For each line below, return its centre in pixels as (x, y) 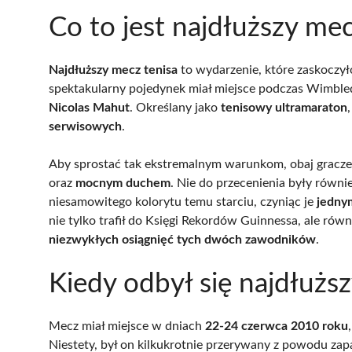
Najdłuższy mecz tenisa (113, 70)
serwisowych (85, 126)
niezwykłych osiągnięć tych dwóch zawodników (182, 239)
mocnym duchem (123, 183)
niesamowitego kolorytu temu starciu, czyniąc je (183, 202)
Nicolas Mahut (89, 107)
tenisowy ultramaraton (284, 107)
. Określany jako (175, 107)
